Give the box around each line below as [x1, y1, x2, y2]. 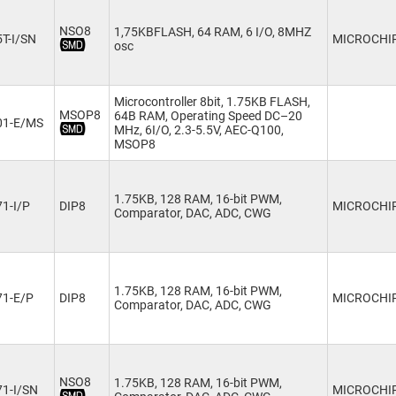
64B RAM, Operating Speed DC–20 [114, 109, 302, 123]
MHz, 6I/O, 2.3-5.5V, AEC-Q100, [114, 123, 284, 137]
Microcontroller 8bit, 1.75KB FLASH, [114, 95, 310, 109]
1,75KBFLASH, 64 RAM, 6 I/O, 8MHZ [114, 25, 311, 39]
